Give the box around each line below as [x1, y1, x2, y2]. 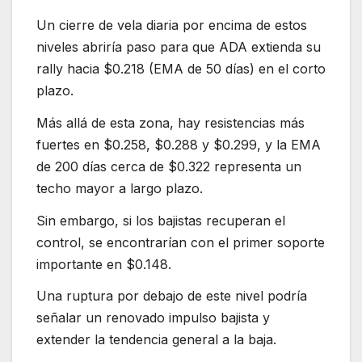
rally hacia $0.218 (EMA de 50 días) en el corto [36, 60, 326, 77]
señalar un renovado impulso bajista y [36, 309, 270, 326]
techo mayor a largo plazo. [36, 179, 203, 196]
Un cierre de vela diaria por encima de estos [36, 16, 307, 33]
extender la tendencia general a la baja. [36, 331, 276, 348]
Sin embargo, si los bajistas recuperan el [36, 212, 285, 229]
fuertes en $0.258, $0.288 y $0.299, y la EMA [36, 136, 321, 153]
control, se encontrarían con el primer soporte [36, 234, 325, 250]
